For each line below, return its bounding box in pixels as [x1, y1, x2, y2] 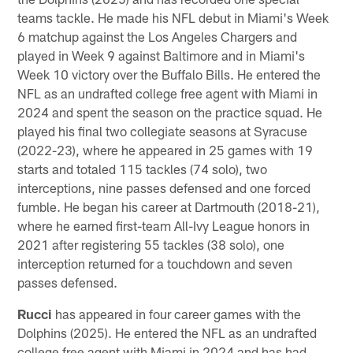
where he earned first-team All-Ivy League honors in [17, 217, 310, 233]
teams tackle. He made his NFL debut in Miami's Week [17, 9, 329, 25]
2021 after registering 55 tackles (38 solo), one [17, 236, 285, 252]
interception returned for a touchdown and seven [17, 255, 293, 271]
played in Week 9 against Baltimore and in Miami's [17, 46, 306, 63]
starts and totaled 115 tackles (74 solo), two [17, 160, 268, 176]
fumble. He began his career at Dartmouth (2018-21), [17, 198, 321, 214]
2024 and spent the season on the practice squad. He [17, 103, 323, 120]
